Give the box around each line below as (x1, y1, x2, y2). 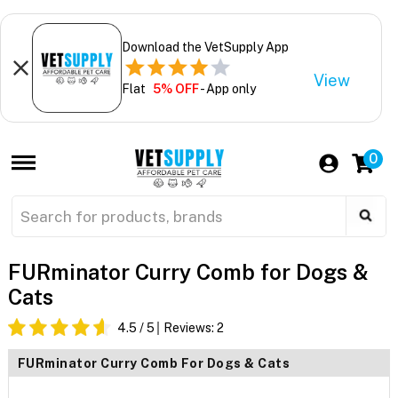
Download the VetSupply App (121, 39, 289, 54)
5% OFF (152, 81, 199, 96)
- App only (198, 81, 256, 96)
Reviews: (163, 321, 217, 336)
